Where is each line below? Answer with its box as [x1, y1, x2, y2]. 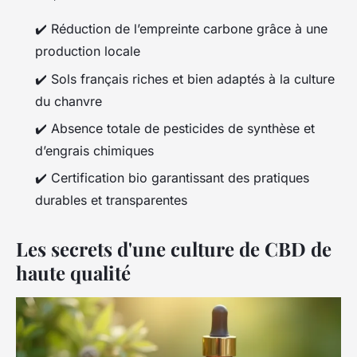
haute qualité [16, 260, 131, 286]
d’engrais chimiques [35, 143, 154, 159]
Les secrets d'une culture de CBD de [16, 236, 331, 262]
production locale [35, 43, 140, 60]
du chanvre [35, 92, 102, 109]
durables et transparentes [35, 192, 187, 209]
